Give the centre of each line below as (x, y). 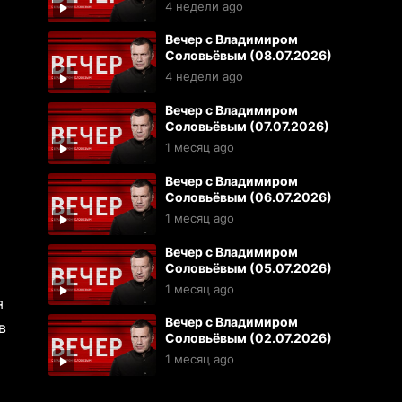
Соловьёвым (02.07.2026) (248, 338)
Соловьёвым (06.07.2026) (248, 197)
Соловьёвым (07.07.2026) (247, 127)
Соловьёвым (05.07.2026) (248, 267)
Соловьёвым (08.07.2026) (248, 56)
